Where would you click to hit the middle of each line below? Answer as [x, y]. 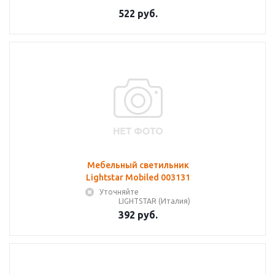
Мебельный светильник [138, 165]
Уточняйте [119, 192]
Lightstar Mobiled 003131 [138, 177]
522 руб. [138, 14]
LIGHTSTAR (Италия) [154, 201]
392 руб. [138, 215]
